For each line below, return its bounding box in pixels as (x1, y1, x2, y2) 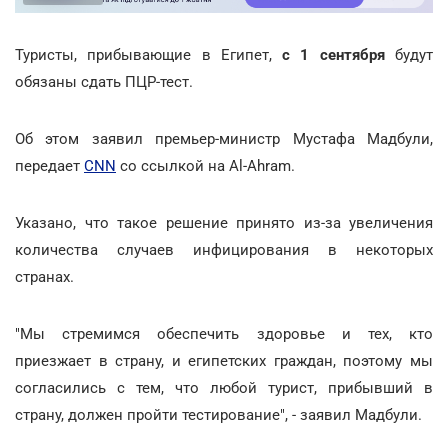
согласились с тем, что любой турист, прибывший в (15, 378, 433, 397)
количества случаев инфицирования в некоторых (15, 240, 433, 259)
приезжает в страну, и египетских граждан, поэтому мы (15, 351, 433, 370)
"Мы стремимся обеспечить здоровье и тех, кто (15, 324, 433, 343)
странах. (15, 267, 74, 286)
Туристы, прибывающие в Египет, (15, 45, 283, 64)
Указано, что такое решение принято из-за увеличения (15, 213, 433, 232)
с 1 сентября (282, 45, 385, 64)
